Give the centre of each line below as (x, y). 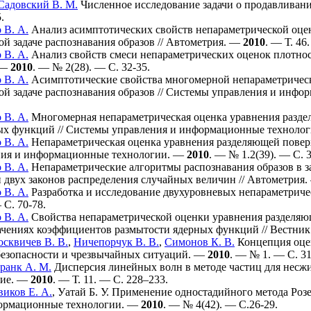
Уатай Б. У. (83, 292)
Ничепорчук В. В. (116, 242)
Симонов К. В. (200, 242)
